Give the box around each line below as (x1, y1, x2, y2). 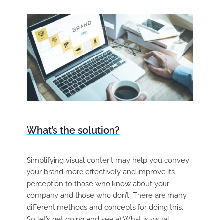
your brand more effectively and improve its (26, 167, 175, 176)
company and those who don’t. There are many (26, 191, 187, 200)
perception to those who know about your (26, 179, 169, 188)
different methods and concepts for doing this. (26, 202, 183, 212)
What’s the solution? (26, 124, 120, 136)
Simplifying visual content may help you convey (26, 155, 189, 165)
